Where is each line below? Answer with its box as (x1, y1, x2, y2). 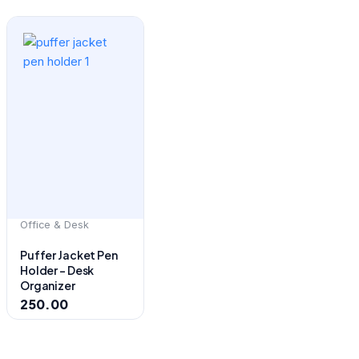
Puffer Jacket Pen (20, 247, 118, 262)
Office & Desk (20, 218, 90, 231)
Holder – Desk (20, 262, 95, 277)
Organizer (20, 277, 75, 292)
